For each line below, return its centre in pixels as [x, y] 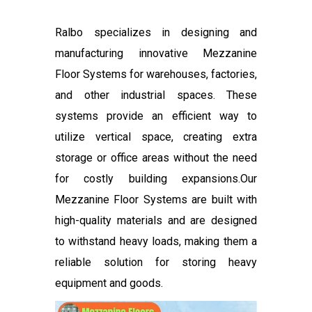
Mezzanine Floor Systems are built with [156, 199]
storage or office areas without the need [156, 157]
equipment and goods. [109, 283]
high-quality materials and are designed [156, 220]
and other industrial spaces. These [156, 95]
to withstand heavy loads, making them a [156, 241]
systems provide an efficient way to [156, 116]
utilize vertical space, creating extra [156, 136]
